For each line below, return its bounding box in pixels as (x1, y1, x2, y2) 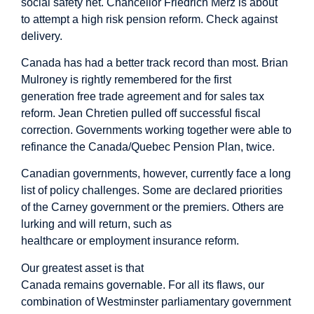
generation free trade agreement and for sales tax (21, 90, 264, 102)
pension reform (126, 13, 200, 25)
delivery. (21, 29, 62, 42)
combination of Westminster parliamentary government (21, 295, 291, 308)
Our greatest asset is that (21, 261, 144, 274)
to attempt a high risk (21, 13, 126, 25)
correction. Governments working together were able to (21, 123, 292, 136)
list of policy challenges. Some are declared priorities (21, 184, 282, 197)
